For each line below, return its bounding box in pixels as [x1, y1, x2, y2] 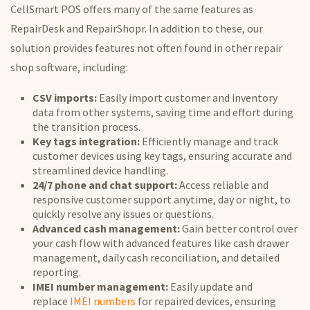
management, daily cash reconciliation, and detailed [33, 250, 280, 265]
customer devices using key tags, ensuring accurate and [33, 149, 292, 163]
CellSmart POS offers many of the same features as [10, 2, 253, 17]
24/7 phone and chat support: [33, 178, 179, 192]
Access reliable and [179, 178, 268, 192]
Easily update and [168, 280, 253, 294]
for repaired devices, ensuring [136, 294, 276, 309]
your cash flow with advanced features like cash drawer [33, 236, 289, 250]
